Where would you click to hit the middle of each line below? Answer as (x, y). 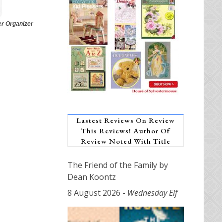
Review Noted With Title (126, 141)
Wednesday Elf (152, 193)
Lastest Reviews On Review (126, 120)
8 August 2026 (94, 193)
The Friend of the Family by (118, 165)
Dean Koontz (92, 177)
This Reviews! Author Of (126, 130)
